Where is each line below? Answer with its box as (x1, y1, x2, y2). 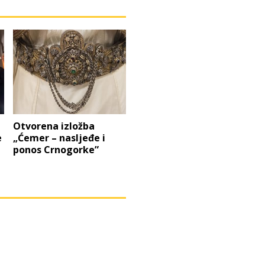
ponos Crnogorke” (13, 143, 99, 157)
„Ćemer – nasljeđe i (13, 131, 106, 145)
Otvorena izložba (13, 119, 95, 133)
